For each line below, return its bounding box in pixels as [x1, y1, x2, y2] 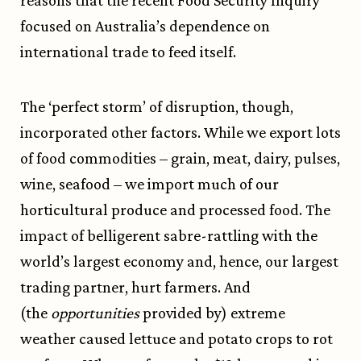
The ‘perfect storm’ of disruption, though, [20, 98, 293, 116]
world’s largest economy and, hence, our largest [20, 252, 338, 271]
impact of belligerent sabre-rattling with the [20, 226, 317, 245]
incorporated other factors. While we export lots [20, 123, 341, 142]
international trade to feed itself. [20, 43, 239, 61]
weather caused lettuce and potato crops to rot [20, 330, 333, 348]
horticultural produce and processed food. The [20, 201, 330, 219]
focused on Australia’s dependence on [20, 17, 270, 35]
